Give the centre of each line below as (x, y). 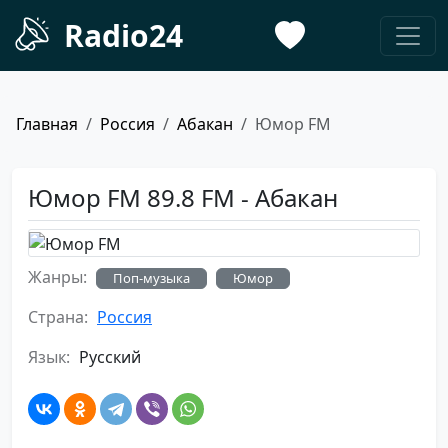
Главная (47, 124)
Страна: (58, 316)
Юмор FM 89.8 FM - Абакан (183, 197)
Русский (108, 356)
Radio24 (123, 35)
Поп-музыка (151, 277)
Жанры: (57, 276)
